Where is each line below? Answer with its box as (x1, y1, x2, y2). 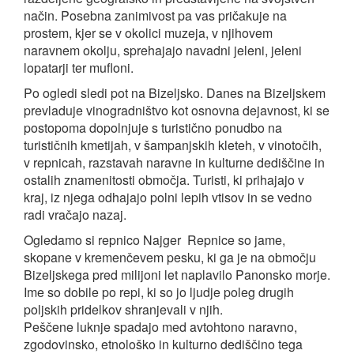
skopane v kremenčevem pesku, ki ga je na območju (24, 248, 316, 266)
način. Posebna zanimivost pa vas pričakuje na (24, 6, 287, 24)
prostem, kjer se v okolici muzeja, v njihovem (24, 24, 273, 42)
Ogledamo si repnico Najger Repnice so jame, (24, 231, 285, 249)
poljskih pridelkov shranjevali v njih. (24, 300, 223, 318)
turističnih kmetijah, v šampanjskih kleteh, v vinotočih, (24, 136, 322, 154)
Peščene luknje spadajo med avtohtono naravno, (24, 318, 297, 336)
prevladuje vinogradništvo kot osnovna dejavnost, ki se (24, 101, 330, 119)
